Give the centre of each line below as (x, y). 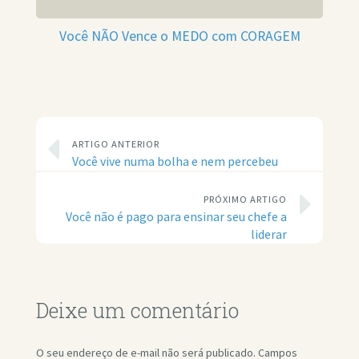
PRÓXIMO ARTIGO (245, 200)
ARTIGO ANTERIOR (115, 144)
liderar (269, 235)
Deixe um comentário (137, 311)
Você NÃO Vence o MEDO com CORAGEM (179, 36)
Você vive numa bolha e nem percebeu (175, 162)
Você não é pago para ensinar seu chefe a (176, 217)
